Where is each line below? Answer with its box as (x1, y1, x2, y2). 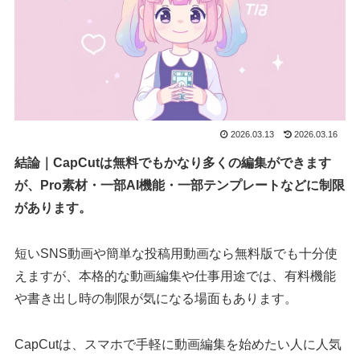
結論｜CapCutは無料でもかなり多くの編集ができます (14, 156, 332, 170)
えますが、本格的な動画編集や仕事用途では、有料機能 (14, 268, 337, 283)
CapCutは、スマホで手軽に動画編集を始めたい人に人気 (14, 337, 342, 351)
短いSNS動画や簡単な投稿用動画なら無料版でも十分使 (14, 246, 338, 260)
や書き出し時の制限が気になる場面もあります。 (14, 291, 298, 305)
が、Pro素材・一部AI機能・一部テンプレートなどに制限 (14, 178, 346, 193)
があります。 (14, 201, 92, 215)
